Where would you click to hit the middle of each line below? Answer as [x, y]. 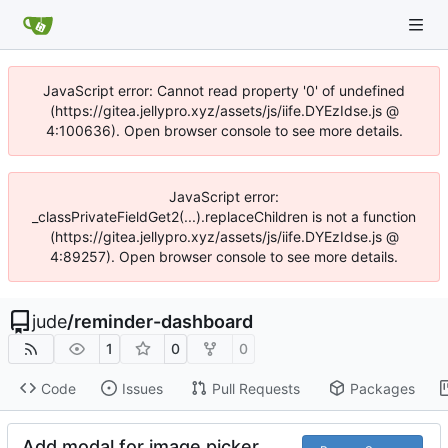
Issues [142, 388]
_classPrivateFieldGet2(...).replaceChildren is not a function [224, 216]
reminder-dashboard [163, 321]
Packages [382, 388]
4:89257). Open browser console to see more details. [224, 256]
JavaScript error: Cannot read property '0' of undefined [224, 90]
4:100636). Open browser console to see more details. [224, 130]
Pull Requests [255, 388]
